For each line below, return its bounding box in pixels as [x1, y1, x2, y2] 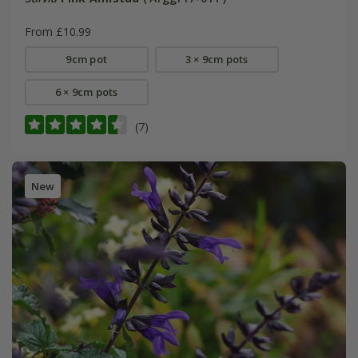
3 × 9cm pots [185, 52, 249, 67]
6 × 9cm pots [54, 85, 118, 100]
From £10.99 [24, 24, 91, 40]
